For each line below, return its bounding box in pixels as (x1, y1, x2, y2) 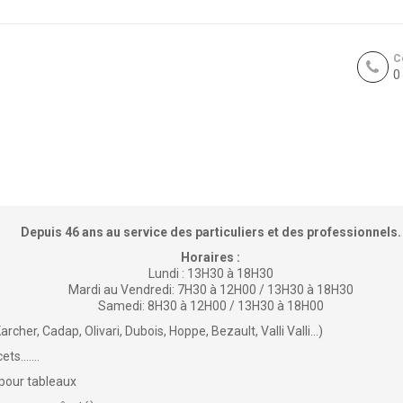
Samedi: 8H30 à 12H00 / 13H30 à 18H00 (97, 299, 324, 313)
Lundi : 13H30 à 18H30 (148, 266, 273, 281)
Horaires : (181, 250, 240, 264)
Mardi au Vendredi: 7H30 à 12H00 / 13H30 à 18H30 (67, 282, 354, 297)
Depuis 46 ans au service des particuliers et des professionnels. (20, 225, 401, 239)
